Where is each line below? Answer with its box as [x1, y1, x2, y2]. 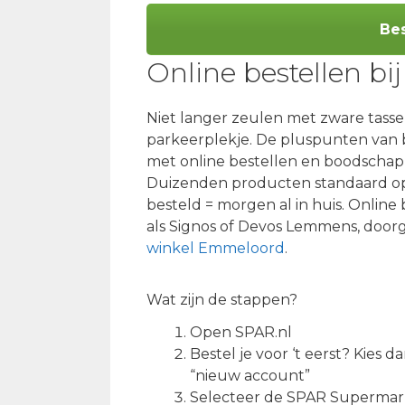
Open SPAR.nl [190, 323, 292, 341]
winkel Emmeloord [146, 239, 285, 257]
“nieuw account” [190, 366, 310, 384]
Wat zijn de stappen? [146, 290, 297, 308]
